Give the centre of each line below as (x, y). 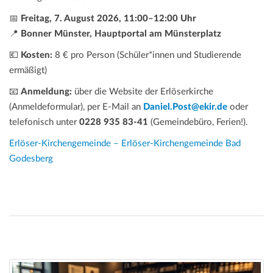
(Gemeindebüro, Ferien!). (198, 122)
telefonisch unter (44, 122)
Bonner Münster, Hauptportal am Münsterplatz (121, 34)
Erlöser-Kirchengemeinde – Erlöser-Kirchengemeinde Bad (125, 143)
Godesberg (31, 158)
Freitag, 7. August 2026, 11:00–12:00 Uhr (108, 18)
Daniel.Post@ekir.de (185, 107)
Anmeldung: (46, 91)
